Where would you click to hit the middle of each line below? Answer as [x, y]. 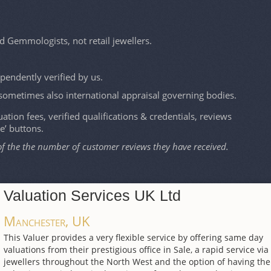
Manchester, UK [47, 221]
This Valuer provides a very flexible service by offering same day [133, 238]
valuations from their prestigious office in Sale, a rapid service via [136, 250]
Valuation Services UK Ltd [92, 196]
